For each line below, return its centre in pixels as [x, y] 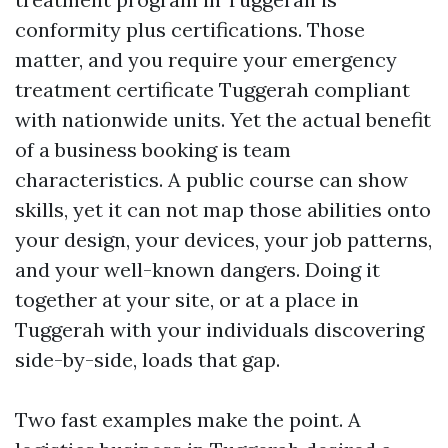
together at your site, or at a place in [187, 299]
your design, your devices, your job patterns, [223, 239]
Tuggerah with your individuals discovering [219, 329]
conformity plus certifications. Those [190, 29]
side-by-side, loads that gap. [147, 359]
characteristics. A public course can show [211, 179]
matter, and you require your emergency [206, 59]
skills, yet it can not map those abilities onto [223, 209]
